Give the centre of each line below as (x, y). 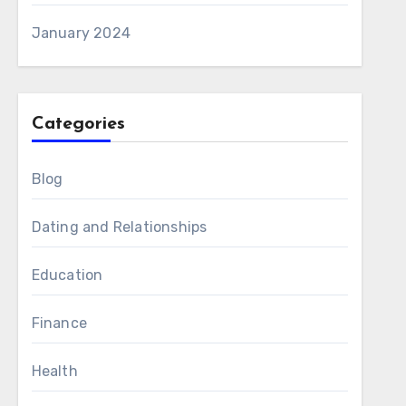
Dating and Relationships (119, 227)
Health (54, 371)
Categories (78, 124)
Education (67, 275)
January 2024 (81, 33)
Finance (59, 323)
